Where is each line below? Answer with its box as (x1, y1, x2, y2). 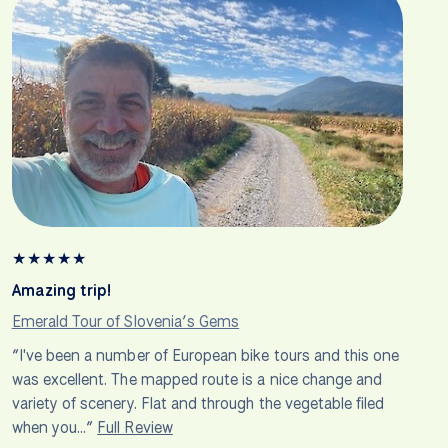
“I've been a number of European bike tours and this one (11, 345, 400, 367)
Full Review (97, 417, 173, 439)
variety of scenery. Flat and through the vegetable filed (11, 393, 385, 415)
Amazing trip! (11, 280, 111, 302)
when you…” (11, 417, 98, 439)
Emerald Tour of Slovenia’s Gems (11, 311, 240, 333)
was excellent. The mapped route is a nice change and (11, 369, 383, 391)
